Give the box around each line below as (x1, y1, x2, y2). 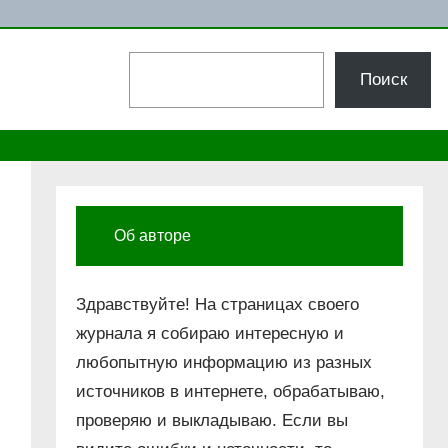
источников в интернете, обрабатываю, (76, 382, 386, 402)
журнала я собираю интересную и (76, 324, 345, 344)
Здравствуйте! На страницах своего (76, 295, 360, 315)
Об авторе (114, 227, 192, 245)
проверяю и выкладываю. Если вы (76, 411, 349, 431)
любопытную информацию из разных (76, 353, 373, 373)
